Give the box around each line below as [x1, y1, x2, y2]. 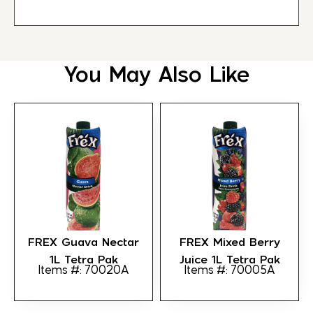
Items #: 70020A [38, 263, 129, 277]
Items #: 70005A [184, 263, 275, 277]
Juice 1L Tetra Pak [179, 252, 280, 266]
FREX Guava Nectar [28, 235, 139, 249]
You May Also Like [64, 61, 249, 87]
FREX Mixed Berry [179, 235, 280, 249]
